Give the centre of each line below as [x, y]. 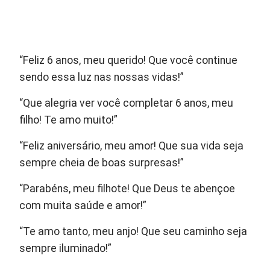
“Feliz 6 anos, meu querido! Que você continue [129, 60]
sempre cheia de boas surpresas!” [102, 162]
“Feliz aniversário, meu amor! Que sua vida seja [132, 146]
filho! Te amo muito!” [69, 120]
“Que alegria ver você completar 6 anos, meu [127, 103]
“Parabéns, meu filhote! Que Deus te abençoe [127, 188]
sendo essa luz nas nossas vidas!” [102, 77]
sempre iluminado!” [66, 248]
